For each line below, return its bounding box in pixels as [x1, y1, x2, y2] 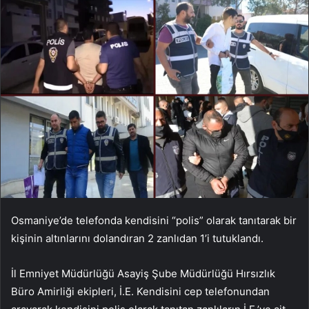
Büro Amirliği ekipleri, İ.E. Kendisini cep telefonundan [11, 284, 270, 298]
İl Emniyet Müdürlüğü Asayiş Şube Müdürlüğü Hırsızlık [11, 266, 275, 280]
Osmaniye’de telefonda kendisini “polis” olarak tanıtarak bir [11, 213, 297, 227]
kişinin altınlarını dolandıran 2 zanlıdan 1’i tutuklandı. [11, 231, 263, 245]
